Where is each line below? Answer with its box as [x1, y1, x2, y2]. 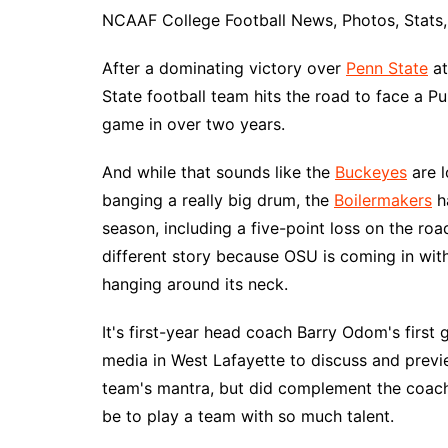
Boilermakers [334, 190, 432, 210]
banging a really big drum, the [102, 190, 334, 210]
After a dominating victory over [102, 58, 346, 78]
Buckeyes [335, 162, 407, 182]
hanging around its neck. [102, 274, 288, 294]
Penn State [346, 58, 428, 78]
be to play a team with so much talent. [102, 406, 394, 426]
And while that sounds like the [102, 162, 335, 182]
